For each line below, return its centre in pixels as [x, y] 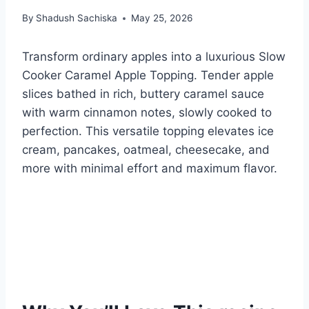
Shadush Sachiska [77, 18]
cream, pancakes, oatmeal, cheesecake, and [146, 150]
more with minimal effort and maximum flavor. [150, 169]
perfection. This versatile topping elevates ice [148, 131]
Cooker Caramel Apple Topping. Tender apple [148, 76]
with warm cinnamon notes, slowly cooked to [147, 113]
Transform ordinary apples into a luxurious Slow [154, 57]
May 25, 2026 [162, 18]
